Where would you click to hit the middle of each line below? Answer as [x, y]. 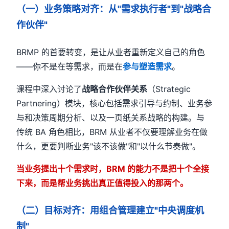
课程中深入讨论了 [49, 89]
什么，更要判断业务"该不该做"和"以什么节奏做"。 [109, 146]
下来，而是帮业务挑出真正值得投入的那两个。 [102, 183]
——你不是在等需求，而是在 [70, 66]
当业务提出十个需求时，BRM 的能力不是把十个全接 [113, 169]
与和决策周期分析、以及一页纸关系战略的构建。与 [111, 118]
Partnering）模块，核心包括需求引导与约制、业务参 [114, 103]
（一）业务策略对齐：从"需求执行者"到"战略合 [114, 9]
